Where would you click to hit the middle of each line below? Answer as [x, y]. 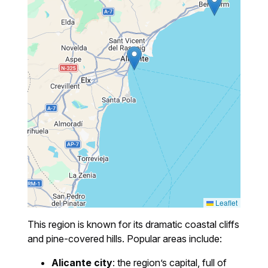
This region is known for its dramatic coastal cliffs [134, 225]
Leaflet [225, 203]
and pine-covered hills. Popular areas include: [125, 239]
